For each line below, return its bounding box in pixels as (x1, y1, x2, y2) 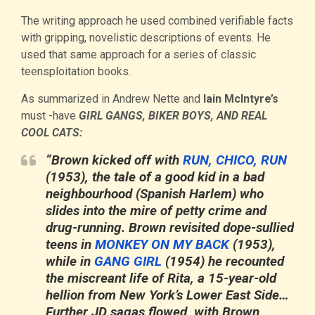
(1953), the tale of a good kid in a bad (46, 168, 264, 185)
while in (46, 252, 94, 269)
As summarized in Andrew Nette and (21, 91, 203, 105)
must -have (21, 108, 79, 122)
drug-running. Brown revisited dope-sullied (46, 219, 294, 236)
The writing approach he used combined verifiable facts (21, 13, 293, 27)
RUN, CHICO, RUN (183, 151, 287, 168)
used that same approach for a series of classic (21, 47, 256, 61)
